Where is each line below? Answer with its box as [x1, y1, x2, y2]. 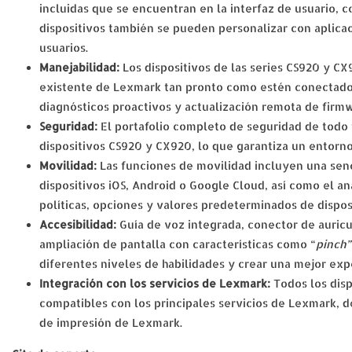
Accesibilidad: [39, 218, 119, 231]
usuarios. [39, 41, 88, 54]
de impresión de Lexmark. [39, 316, 182, 329]
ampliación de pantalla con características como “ [39, 237, 316, 251]
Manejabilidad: [39, 60, 123, 74]
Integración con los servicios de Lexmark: [39, 277, 273, 290]
